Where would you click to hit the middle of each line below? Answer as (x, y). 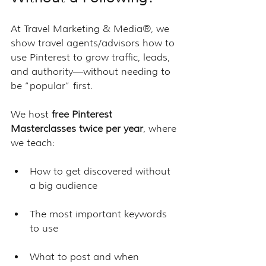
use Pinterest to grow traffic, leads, (92, 57)
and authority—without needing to (92, 71)
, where (161, 128)
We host (31, 114)
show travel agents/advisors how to (94, 43)
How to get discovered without (102, 171)
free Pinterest (83, 114)
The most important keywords (100, 214)
